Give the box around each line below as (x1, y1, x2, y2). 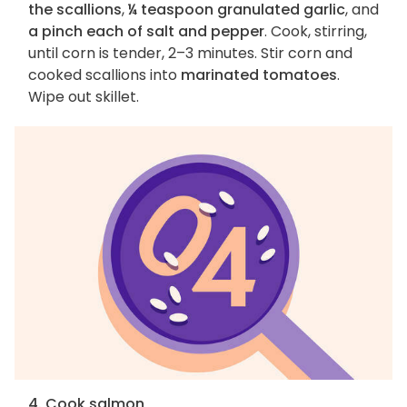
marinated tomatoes (181, 64, 337, 85)
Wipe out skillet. (28, 85, 139, 107)
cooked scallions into (28, 64, 181, 85)
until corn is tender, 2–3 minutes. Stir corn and (28, 42, 352, 64)
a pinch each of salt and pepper (28, 20, 264, 42)
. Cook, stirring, (264, 20, 367, 42)
